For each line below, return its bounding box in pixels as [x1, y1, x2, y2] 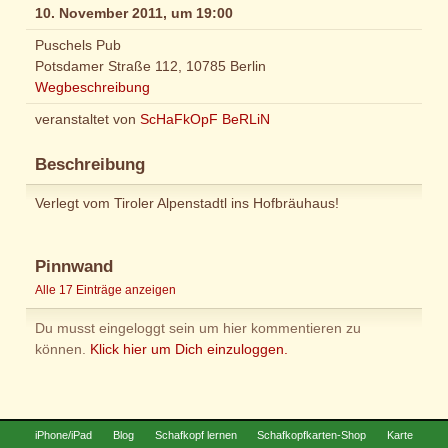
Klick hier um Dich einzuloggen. [90, 340, 288, 357]
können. [35, 340, 90, 357]
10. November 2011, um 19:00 [35, 5, 233, 22]
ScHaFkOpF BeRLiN [140, 110, 270, 127]
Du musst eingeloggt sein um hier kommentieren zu [35, 319, 361, 336]
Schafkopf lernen [154, 428, 237, 441]
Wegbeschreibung [35, 78, 150, 95]
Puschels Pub [35, 36, 121, 53]
